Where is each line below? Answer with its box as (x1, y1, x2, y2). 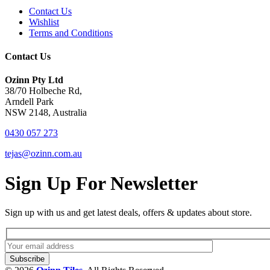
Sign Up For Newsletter (5, 172, 198, 194)
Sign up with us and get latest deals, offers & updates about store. (5, 207, 252, 218)
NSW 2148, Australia (5, 107, 87, 118)
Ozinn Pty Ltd (5, 75, 63, 86)
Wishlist (29, 16, 59, 27)
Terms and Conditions (29, 27, 113, 38)
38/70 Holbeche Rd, (5, 86, 82, 96)
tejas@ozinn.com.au (5, 148, 82, 159)
